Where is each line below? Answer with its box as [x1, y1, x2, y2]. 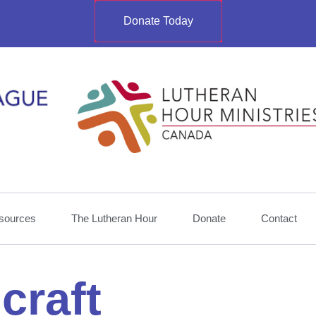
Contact [261, 212, 297, 224]
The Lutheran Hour [71, 212, 157, 224]
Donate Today [123, 15, 193, 27]
